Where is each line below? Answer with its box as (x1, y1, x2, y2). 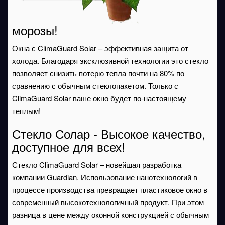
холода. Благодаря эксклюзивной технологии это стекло (12, 55, 208, 66)
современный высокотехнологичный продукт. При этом (12, 196, 204, 207)
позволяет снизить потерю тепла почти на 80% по (12, 67, 184, 78)
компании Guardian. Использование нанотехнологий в (12, 171, 197, 182)
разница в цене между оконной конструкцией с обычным (12, 209, 209, 220)
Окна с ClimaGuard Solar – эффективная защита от (12, 42, 188, 53)
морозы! (12, 21, 58, 39)
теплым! (12, 105, 41, 116)
